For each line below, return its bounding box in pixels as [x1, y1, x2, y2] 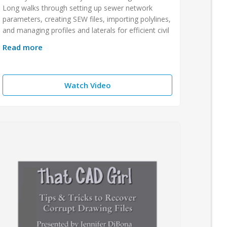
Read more [3, 42, 43, 52]
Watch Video [64, 80, 111, 90]
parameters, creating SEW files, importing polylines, [3, 14, 171, 24]
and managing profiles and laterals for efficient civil [3, 25, 170, 35]
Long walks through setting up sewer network [3, 3, 153, 13]
